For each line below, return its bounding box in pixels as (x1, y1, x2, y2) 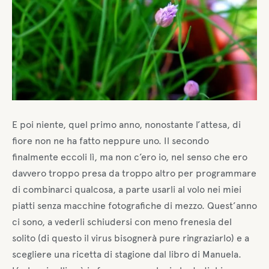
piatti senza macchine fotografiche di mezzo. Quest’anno (12, 199, 257, 211)
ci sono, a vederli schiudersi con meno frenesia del (12, 216, 232, 228)
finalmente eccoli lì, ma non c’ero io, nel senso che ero (12, 151, 247, 163)
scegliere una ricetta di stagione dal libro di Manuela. (12, 248, 241, 260)
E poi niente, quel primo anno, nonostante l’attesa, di (12, 118, 241, 130)
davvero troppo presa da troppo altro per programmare (12, 167, 256, 179)
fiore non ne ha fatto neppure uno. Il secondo (12, 134, 209, 147)
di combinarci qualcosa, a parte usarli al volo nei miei (12, 183, 241, 195)
